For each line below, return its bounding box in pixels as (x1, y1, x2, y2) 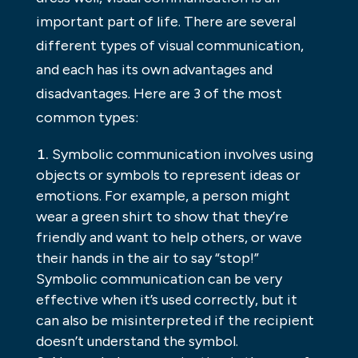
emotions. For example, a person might (35, 187, 290, 205)
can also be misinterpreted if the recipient (35, 312, 314, 330)
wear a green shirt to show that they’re (35, 208, 288, 226)
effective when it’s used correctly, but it (35, 291, 297, 309)
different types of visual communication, (35, 37, 304, 55)
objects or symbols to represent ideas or (35, 166, 300, 185)
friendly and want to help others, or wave (35, 229, 302, 247)
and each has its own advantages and (35, 61, 272, 79)
